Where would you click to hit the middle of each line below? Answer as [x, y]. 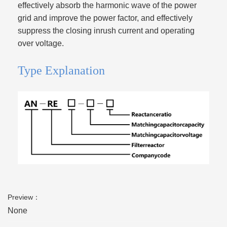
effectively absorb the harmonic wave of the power [107, 5]
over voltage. [41, 43]
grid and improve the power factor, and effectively [105, 18]
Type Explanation [61, 70]
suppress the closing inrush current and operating [106, 31]
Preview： [24, 197]
